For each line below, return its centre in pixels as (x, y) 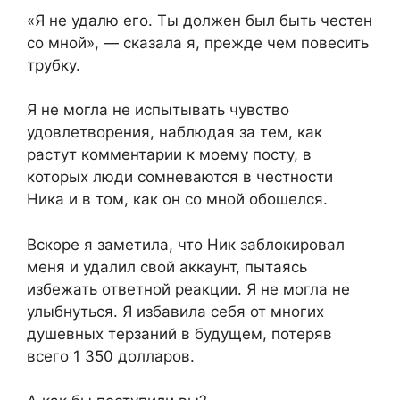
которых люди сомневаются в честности (180, 177)
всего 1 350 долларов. (111, 356)
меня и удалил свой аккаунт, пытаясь (167, 267)
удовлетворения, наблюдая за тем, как (175, 133)
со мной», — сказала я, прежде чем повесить (198, 42)
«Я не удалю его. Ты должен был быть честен (200, 20)
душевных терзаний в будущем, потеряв (179, 333)
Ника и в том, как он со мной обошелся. (177, 200)
